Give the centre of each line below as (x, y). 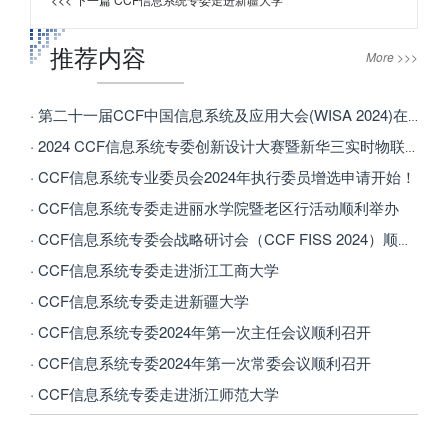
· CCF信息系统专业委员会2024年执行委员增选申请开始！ (223, 177)
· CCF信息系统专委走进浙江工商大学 (154, 270)
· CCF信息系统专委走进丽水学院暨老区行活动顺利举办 (214, 208)
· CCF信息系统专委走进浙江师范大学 (154, 394)
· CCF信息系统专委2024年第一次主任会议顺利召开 (200, 332)
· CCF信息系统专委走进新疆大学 (139, 301)
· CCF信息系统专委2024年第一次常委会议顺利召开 (200, 363)
